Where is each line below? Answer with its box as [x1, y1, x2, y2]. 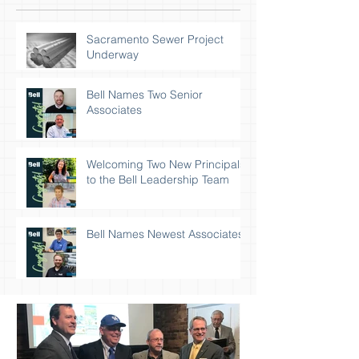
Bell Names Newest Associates [87, 227, 244, 241]
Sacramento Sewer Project [87, 32, 224, 46]
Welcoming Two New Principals [87, 157, 245, 171]
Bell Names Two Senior [87, 87, 203, 102]
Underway [87, 47, 139, 62]
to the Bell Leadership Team [87, 172, 229, 187]
